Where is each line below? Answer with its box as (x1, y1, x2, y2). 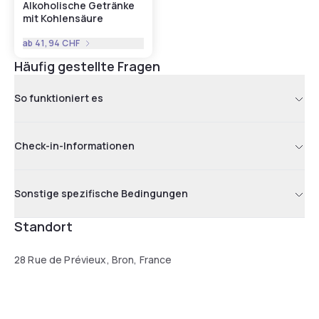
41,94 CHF (35, 36, 80, 49)
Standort (14, 217, 73, 235)
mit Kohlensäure (23, 11, 103, 25)
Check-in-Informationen (14, 138, 135, 152)
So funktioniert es (14, 90, 103, 105)
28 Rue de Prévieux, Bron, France (14, 252, 172, 266)
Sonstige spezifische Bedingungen (14, 186, 188, 200)
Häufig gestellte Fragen (14, 57, 160, 75)
